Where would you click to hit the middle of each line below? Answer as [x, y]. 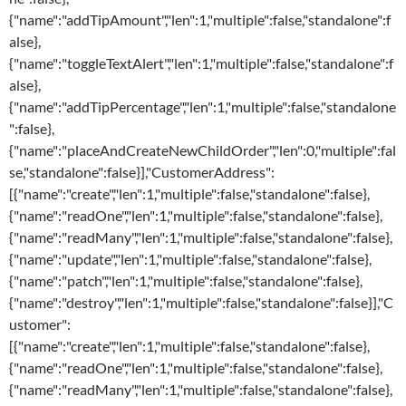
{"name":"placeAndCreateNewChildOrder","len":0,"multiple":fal [203, 150]
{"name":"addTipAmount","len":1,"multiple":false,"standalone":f [200, 20]
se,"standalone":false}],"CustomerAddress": [142, 172]
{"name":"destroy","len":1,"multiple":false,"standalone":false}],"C [201, 303]
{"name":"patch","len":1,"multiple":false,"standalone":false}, [186, 281]
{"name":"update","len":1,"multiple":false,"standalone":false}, [190, 259]
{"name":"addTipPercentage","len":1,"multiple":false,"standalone [203, 107]
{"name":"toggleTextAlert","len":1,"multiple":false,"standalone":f [201, 63]
